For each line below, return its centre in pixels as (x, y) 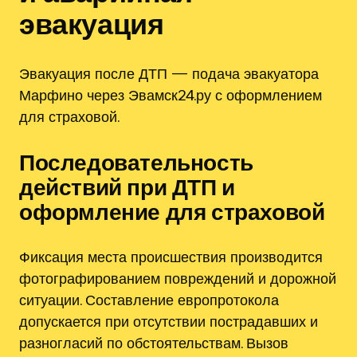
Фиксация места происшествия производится (171, 256)
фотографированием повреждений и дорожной (178, 278)
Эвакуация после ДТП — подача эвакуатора (169, 73)
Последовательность (136, 162)
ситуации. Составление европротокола (149, 299)
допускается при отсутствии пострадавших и (169, 321)
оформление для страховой (172, 211)
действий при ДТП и (127, 186)
